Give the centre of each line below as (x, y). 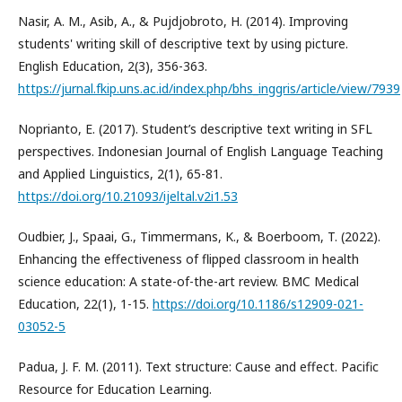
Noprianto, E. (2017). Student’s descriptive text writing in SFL (195, 128)
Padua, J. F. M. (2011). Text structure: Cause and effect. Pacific (198, 366)
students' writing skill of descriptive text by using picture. (183, 43)
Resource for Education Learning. (115, 389)
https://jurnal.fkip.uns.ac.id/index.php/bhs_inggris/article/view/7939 (209, 88)
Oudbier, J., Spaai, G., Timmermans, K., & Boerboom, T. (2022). (199, 236)
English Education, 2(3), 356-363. (113, 66)
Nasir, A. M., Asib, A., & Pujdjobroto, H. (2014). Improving (183, 21)
